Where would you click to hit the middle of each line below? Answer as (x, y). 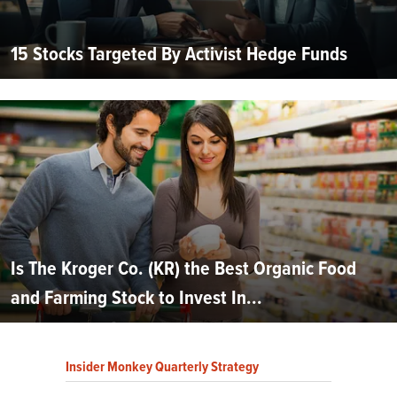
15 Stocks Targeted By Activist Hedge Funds (179, 54)
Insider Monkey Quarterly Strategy (162, 367)
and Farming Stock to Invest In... (136, 298)
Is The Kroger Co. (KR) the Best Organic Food (183, 269)
